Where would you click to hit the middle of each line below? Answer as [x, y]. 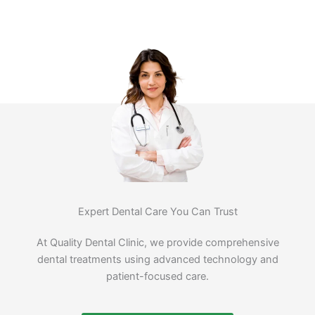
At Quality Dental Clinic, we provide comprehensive [157, 243]
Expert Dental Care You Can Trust [157, 212]
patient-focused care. [157, 277]
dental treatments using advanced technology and [157, 260]
